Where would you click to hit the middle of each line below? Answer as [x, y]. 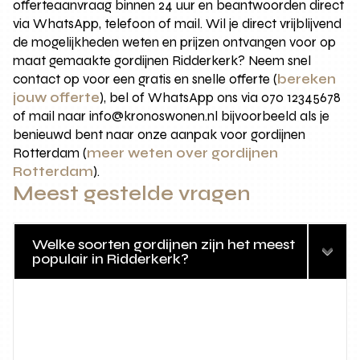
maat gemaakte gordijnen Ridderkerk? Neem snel [162, 61]
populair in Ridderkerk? [111, 259]
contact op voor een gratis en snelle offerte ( [145, 80]
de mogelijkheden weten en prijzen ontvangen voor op [175, 43]
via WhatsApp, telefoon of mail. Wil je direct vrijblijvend [178, 24]
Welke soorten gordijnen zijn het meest [164, 245]
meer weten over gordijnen [183, 153]
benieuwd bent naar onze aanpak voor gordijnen [160, 135]
